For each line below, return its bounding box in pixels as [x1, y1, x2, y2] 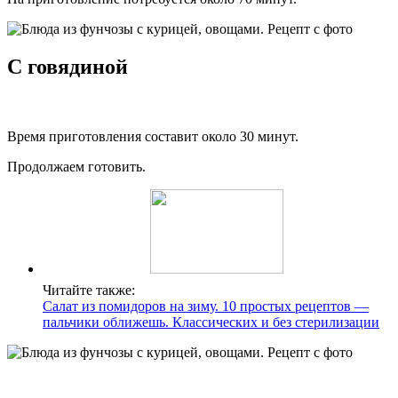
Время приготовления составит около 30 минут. [7, 129, 298, 145]
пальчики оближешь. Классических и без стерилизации [43, 314, 379, 330]
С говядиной [7, 55, 128, 79]
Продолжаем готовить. [7, 159, 146, 175]
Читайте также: [43, 283, 135, 298]
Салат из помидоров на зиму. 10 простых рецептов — [43, 298, 369, 314]
